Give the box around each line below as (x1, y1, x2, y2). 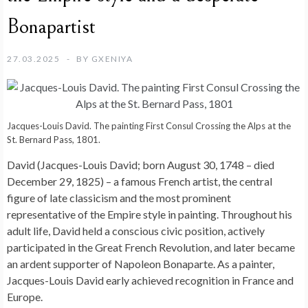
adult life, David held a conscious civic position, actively (7, 224, 265, 238)
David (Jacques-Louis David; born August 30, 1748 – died (7, 158, 274, 172)
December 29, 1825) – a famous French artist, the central (7, 175, 272, 188)
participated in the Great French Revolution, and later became (7, 241, 295, 254)
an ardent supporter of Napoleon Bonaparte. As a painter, (7, 257, 274, 271)
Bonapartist (7, 14, 96, 40)
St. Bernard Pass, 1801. (7, 134, 100, 146)
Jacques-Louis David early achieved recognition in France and (7, 274, 294, 287)
